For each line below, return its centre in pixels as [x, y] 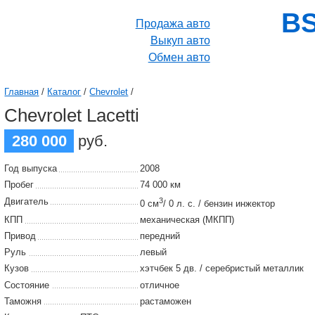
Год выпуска [31, 169]
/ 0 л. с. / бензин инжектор [219, 203]
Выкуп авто [180, 41]
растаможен [165, 301]
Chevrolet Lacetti [72, 115]
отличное [159, 285]
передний [160, 236]
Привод [20, 236]
